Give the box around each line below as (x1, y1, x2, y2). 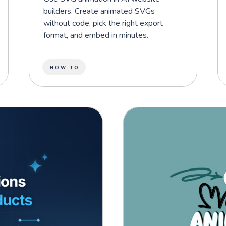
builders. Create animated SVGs (43, 5, 155, 17)
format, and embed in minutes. (43, 29, 149, 41)
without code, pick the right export (43, 17, 163, 29)
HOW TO (50, 64, 80, 71)
